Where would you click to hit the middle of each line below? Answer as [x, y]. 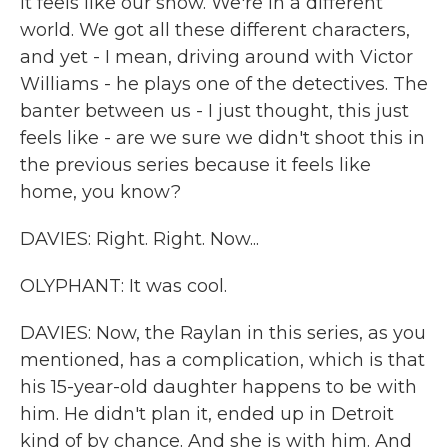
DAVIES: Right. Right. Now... [139, 239]
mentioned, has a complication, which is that [222, 360]
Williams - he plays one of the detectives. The [224, 84]
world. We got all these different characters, [215, 30]
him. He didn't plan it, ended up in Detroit [207, 414]
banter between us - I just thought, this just [214, 111]
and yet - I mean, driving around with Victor [216, 57]
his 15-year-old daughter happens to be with [218, 387]
